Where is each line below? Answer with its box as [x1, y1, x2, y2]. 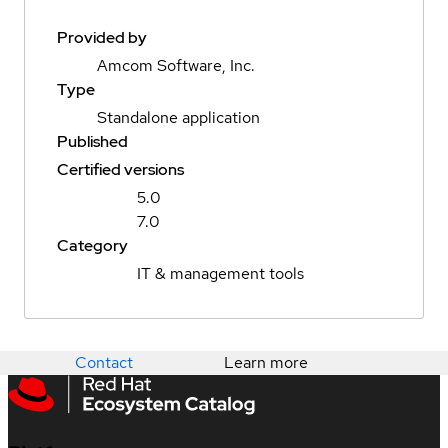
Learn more [224, 352, 308, 374]
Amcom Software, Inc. [97, 55, 255, 77]
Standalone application [97, 107, 260, 129]
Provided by [57, 27, 147, 49]
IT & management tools [137, 263, 304, 285]
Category [57, 235, 128, 257]
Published [57, 131, 128, 153]
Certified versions [57, 159, 184, 181]
